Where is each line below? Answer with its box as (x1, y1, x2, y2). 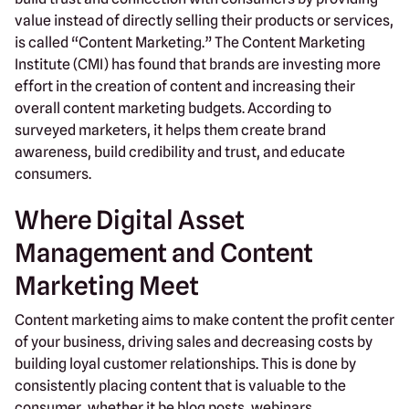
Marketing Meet (15, 269, 199, 301)
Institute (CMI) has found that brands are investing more (15, 55, 381, 73)
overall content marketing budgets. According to (15, 99, 331, 117)
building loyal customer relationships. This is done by (15, 354, 356, 372)
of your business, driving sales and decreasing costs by (15, 332, 372, 351)
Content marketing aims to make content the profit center (15, 310, 394, 329)
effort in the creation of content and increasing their (15, 77, 355, 95)
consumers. (15, 164, 91, 183)
